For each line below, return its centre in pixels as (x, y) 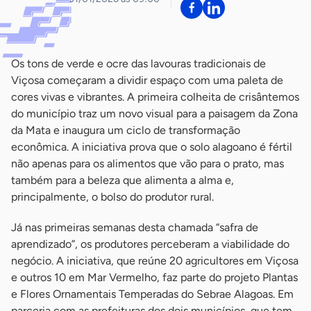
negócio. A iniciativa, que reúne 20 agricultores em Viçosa (155, 261)
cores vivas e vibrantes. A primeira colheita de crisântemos (155, 97)
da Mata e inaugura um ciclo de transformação (126, 131)
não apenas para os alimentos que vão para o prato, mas (148, 164)
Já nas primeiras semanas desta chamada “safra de (135, 228)
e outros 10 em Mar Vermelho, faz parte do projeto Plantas (154, 278)
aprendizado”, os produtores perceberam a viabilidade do (150, 244)
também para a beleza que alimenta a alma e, (123, 180)
